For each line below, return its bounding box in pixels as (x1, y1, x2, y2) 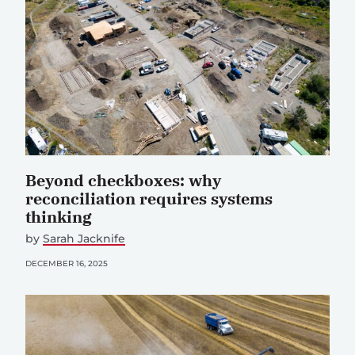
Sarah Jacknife (43, 231, 125, 246)
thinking (25, 206, 92, 228)
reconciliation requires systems (25, 188, 273, 210)
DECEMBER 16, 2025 (25, 258, 108, 269)
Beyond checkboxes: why (25, 170, 221, 192)
